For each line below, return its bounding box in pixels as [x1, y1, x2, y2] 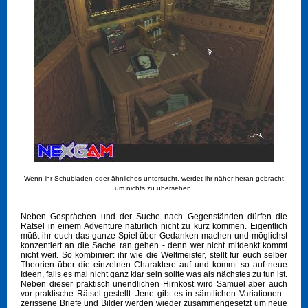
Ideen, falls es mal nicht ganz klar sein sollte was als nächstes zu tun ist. [21, 269, 287, 280]
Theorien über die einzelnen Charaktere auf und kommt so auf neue [21, 260, 287, 270]
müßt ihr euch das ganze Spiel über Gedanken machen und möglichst [21, 231, 287, 241]
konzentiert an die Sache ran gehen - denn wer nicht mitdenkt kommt [21, 241, 287, 251]
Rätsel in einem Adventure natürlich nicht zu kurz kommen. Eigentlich [21, 221, 287, 232]
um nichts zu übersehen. [115, 184, 193, 192]
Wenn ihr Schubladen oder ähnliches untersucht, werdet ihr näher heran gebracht [24, 175, 284, 183]
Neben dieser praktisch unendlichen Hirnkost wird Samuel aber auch [21, 279, 287, 289]
